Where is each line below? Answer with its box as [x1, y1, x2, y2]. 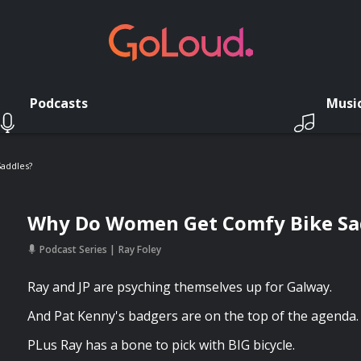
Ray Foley [118, 242, 161, 256]
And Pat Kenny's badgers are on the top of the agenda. [27, 306, 359, 325]
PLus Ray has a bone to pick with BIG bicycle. [27, 335, 295, 354]
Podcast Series [37, 242, 110, 256]
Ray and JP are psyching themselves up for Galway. [27, 277, 332, 296]
